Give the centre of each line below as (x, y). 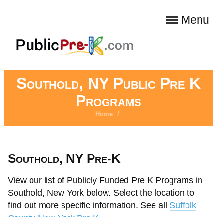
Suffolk (183, 205)
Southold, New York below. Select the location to (101, 193)
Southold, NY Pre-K (64, 158)
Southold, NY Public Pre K (108, 83)
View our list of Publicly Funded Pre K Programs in (105, 180)
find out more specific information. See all (89, 205)
